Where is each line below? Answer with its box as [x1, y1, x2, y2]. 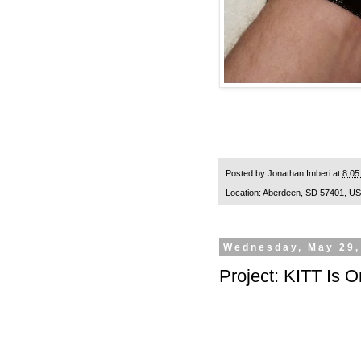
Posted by [226, 168, 268, 178]
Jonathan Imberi [268, 168, 330, 178]
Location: [226, 188, 263, 198]
